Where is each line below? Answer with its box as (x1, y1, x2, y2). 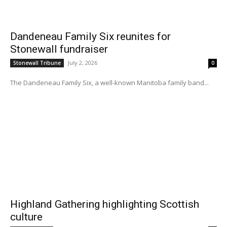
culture (10, 211, 43, 223)
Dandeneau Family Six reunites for (10, 30, 171, 43)
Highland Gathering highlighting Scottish (10, 198, 199, 211)
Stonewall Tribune (13, 59, 61, 67)
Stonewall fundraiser (10, 43, 108, 56)
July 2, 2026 (68, 59, 97, 67)
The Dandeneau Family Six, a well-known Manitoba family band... (10, 78, 209, 88)
